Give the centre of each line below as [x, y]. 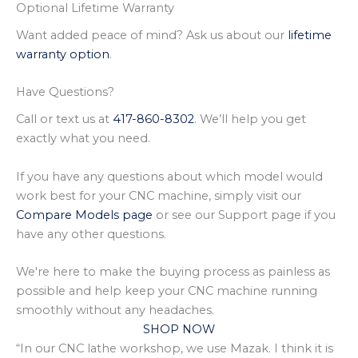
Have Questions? [65, 92]
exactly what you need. [83, 139]
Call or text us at [64, 119]
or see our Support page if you [244, 215]
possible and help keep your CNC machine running [167, 291]
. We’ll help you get [250, 119]
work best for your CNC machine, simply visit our [159, 195]
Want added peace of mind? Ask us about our [152, 35]
